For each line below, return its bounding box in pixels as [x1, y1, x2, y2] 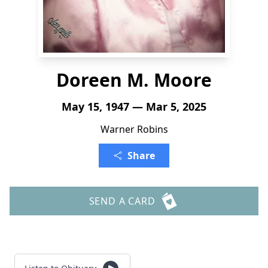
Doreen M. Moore [56, 68, 212, 92]
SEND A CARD [89, 194, 156, 208]
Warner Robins [100, 123, 168, 136]
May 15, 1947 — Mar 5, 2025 [62, 99, 206, 114]
